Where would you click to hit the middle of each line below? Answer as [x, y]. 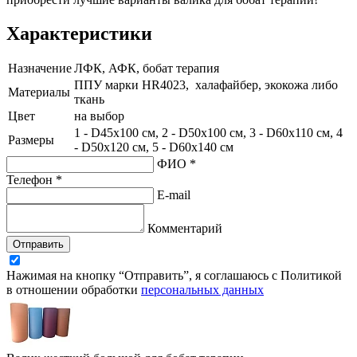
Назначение [40, 69]
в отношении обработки [74, 290]
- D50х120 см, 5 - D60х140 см [154, 147]
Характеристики [79, 33]
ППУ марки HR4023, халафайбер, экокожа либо [206, 85]
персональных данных [202, 290]
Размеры [31, 140]
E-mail [174, 195]
